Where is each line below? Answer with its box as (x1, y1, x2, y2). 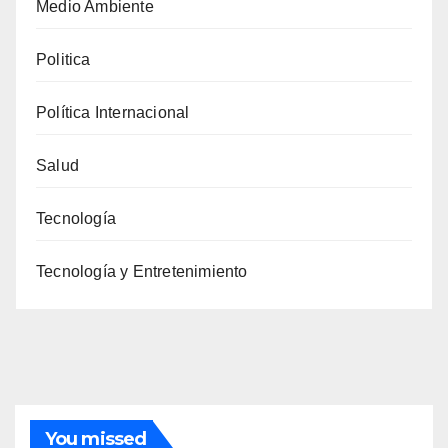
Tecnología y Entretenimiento (36, 262, 248, 280)
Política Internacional (36, 103, 190, 121)
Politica (36, 50, 91, 68)
